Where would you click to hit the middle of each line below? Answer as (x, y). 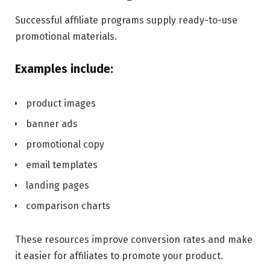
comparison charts (68, 206)
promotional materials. (66, 37)
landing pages (58, 186)
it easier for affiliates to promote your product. (119, 256)
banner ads (52, 124)
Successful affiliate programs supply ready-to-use (126, 20)
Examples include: (64, 69)
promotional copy (65, 145)
